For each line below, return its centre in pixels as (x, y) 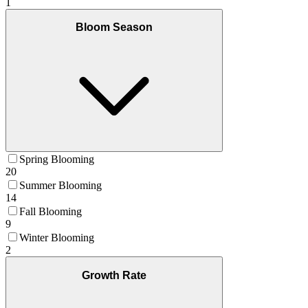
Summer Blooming (60, 186)
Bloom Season (114, 27)
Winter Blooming (57, 238)
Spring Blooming (57, 159)
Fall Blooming (51, 212)
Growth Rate (114, 275)
